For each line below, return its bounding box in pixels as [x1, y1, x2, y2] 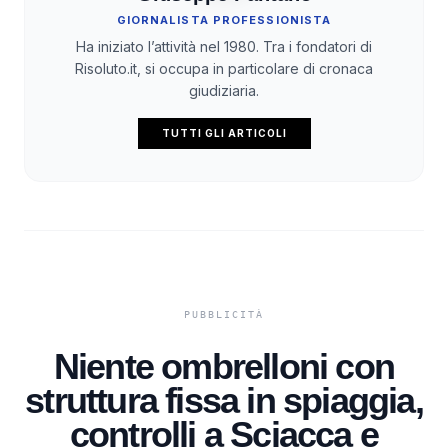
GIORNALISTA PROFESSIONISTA [116, 12, 332, 27]
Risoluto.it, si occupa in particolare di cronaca [75, 59, 373, 77]
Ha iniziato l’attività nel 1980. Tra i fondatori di [76, 37, 372, 55]
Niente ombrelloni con [53, 345, 395, 387]
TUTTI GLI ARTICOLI [161, 126, 287, 139]
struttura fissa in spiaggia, [25, 379, 423, 421]
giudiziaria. [189, 81, 259, 99]
